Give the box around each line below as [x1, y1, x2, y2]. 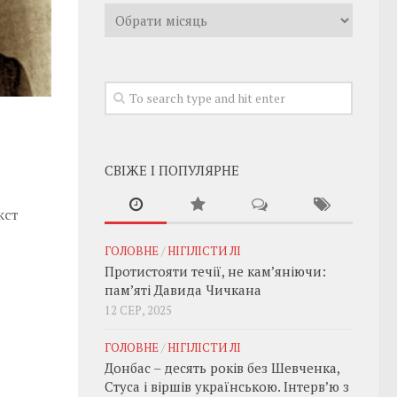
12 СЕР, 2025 [105, 302, 172, 318]
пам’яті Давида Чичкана [105, 281, 261, 299]
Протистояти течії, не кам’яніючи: [105, 262, 326, 280]
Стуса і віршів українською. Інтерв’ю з [105, 378, 349, 395]
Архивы [104, 4, 154, 22]
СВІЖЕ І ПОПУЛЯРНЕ [105, 161, 239, 179]
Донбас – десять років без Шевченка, [105, 359, 339, 377]
